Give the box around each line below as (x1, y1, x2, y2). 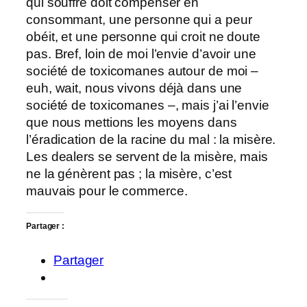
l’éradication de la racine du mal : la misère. (26, 132, 276, 147)
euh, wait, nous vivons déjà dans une (26, 81, 243, 96)
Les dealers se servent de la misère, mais (26, 149, 268, 164)
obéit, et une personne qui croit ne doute (26, 29, 260, 45)
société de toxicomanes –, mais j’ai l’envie (26, 98, 269, 113)
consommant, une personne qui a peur (26, 12, 252, 27)
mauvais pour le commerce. (26, 184, 188, 199)
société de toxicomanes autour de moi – (26, 64, 259, 79)
